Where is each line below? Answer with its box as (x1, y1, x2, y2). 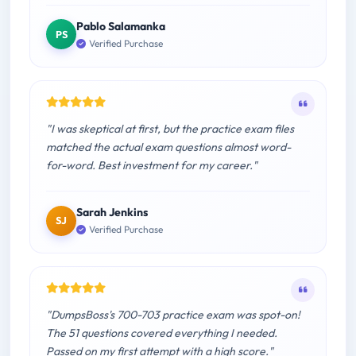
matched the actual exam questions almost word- (46, 140, 291, 155)
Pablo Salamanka (76, 18, 165, 33)
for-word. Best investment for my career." (46, 158, 257, 173)
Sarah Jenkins (76, 205, 148, 220)
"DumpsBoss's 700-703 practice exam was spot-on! (46, 308, 300, 323)
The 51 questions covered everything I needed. (46, 326, 277, 341)
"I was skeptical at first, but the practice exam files (46, 122, 294, 137)
